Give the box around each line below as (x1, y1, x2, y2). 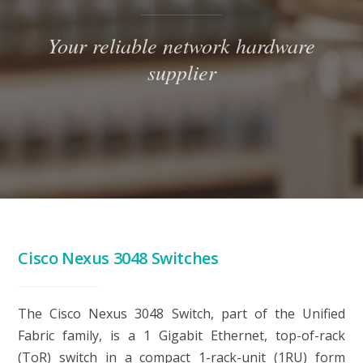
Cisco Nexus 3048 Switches (18, 247, 219, 269)
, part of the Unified (210, 305, 345, 322)
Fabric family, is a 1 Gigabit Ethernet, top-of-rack (18, 327, 345, 344)
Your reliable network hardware (48, 31, 315, 59)
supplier (147, 58, 216, 86)
